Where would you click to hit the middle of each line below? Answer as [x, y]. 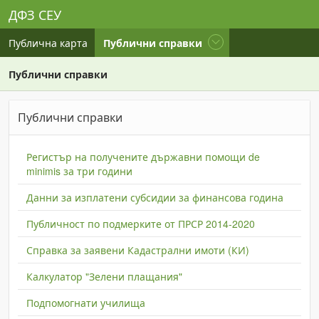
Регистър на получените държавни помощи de [143, 157]
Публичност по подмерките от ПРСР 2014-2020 [141, 224]
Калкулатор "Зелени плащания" [104, 276]
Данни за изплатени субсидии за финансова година [155, 197]
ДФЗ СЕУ [35, 14]
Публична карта [48, 43]
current [219, 42]
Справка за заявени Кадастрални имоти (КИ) [138, 250]
